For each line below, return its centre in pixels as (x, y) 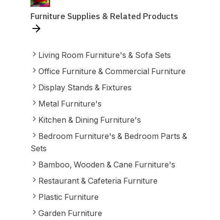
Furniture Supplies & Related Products (104, 16)
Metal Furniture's (70, 104)
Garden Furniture (70, 213)
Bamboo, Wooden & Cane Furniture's (107, 165)
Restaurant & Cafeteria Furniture (98, 181)
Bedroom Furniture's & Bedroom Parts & (112, 136)
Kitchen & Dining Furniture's (89, 120)
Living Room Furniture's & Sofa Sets (104, 55)
